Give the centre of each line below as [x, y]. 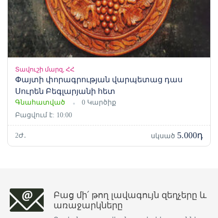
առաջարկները [88, 205]
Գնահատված [40, 102]
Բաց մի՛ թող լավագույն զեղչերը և [130, 195]
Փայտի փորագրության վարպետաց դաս [99, 79]
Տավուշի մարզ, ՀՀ [45, 69]
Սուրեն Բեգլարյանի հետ [65, 91]
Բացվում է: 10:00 [44, 115]
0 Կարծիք [99, 102]
